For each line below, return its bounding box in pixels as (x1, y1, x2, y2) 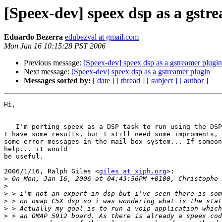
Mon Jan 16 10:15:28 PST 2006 (4, 42, 106, 51)
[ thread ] (116, 76, 145, 85)
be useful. (4, 153, 44, 161)
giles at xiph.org (99, 167, 166, 175)
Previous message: (24, 58, 83, 67)
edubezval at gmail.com (65, 33, 139, 42)
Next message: (24, 67, 71, 76)
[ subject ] (147, 76, 177, 85)
